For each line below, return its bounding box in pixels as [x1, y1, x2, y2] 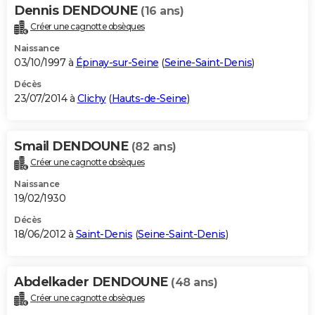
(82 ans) [131, 140, 176, 154]
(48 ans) [171, 276, 217, 290]
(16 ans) [141, 4, 184, 18]
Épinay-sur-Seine [75, 56, 159, 70]
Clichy [77, 92, 106, 105]
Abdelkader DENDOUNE [14, 274, 171, 290]
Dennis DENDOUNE [14, 3, 141, 19]
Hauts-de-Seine [111, 92, 187, 105]
